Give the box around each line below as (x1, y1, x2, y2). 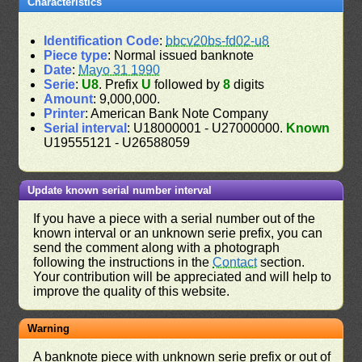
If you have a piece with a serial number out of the (33, 211, 316, 225)
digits (230, 77, 265, 91)
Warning (27, 322, 70, 335)
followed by (151, 77, 224, 91)
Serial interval (44, 120, 128, 135)
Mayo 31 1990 (78, 62, 161, 77)
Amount (44, 91, 94, 106)
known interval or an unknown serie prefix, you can (33, 225, 323, 240)
